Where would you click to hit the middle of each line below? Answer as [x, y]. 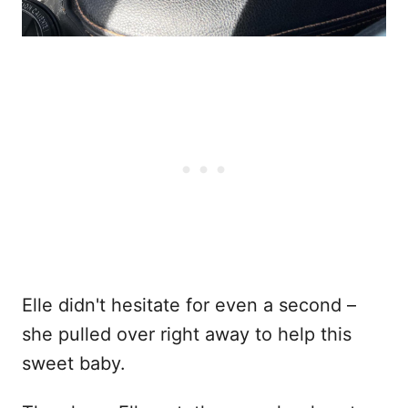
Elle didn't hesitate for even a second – [189, 306]
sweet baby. [74, 364]
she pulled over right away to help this [187, 335]
